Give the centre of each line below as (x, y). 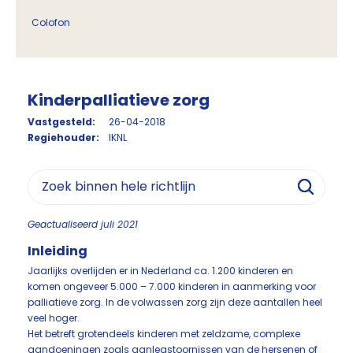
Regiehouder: (63, 137)
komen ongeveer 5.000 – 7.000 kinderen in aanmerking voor (172, 286)
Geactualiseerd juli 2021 (83, 224)
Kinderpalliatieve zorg (119, 100)
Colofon (51, 22)
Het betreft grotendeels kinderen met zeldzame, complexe (164, 334)
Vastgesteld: (61, 122)
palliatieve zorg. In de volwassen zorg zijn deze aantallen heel (175, 302)
